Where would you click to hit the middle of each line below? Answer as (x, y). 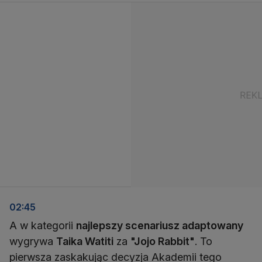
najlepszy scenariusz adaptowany (160, 226)
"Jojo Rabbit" (163, 242)
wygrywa (33, 242)
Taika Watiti (85, 242)
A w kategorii (43, 226)
